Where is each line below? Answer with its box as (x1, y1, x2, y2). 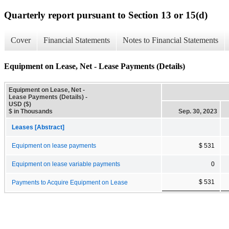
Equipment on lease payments (12, 142, 96, 149)
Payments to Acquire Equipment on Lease (12, 179, 128, 186)
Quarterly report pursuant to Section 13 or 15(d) (4, 9, 208, 20)
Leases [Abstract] (12, 124, 64, 130)
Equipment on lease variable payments (12, 161, 120, 167)
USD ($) (9, 100, 31, 108)
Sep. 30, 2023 (178, 107, 217, 115)
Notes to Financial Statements (123, 36, 218, 45)
